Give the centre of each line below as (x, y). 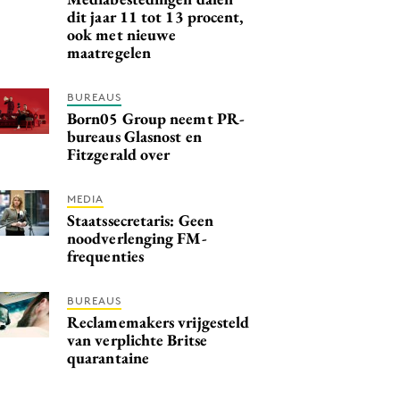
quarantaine (108, 357)
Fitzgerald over (119, 154)
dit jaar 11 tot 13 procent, (155, 16)
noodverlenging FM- (137, 237)
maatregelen (109, 52)
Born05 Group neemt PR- (156, 118)
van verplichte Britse (137, 339)
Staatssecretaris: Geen (140, 220)
